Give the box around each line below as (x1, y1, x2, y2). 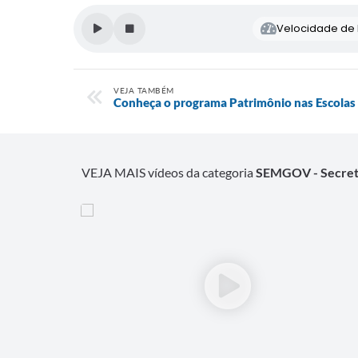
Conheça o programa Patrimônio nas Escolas (113, 94, 356, 109)
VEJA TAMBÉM (113, 85, 174, 95)
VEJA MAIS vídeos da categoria (82, 164, 256, 180)
